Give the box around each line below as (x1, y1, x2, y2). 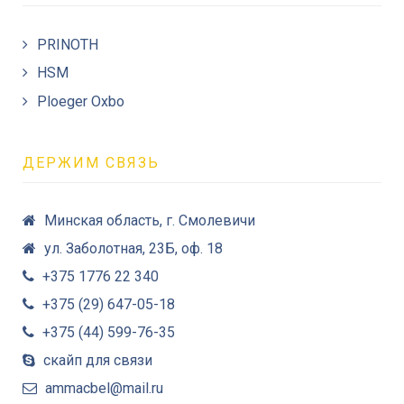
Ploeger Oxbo (37, 92, 124, 110)
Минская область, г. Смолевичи (44, 211, 255, 229)
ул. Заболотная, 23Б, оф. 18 (44, 239, 223, 257)
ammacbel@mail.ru (45, 379, 163, 397)
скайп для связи (43, 351, 152, 369)
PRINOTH (37, 35, 98, 53)
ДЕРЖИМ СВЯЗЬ (23, 153, 160, 171)
